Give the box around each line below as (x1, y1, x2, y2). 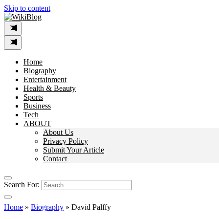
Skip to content (4, 4, 50, 12)
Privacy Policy (43, 137, 88, 145)
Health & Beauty (23, 84, 76, 92)
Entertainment (23, 75, 66, 84)
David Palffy (71, 203, 111, 211)
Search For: (4, 180, 42, 189)
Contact (43, 154, 67, 163)
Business (23, 102, 51, 110)
